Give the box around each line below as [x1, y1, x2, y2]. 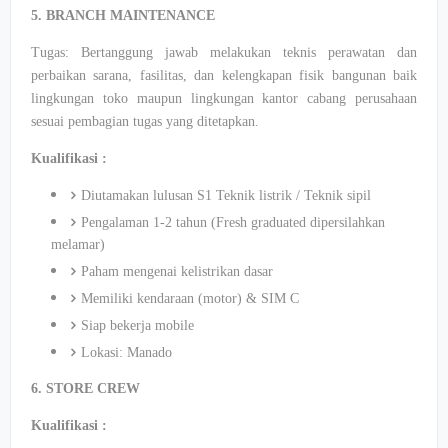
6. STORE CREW [31, 381, 140, 396]
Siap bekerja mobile [81, 318, 194, 333]
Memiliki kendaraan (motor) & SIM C [81, 291, 299, 306]
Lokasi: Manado [81, 345, 172, 360]
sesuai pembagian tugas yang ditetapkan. [31, 114, 259, 129]
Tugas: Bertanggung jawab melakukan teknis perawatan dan [31, 45, 417, 60]
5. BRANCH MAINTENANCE [31, 8, 215, 23]
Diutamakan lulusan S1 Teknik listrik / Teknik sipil [81, 188, 371, 203]
